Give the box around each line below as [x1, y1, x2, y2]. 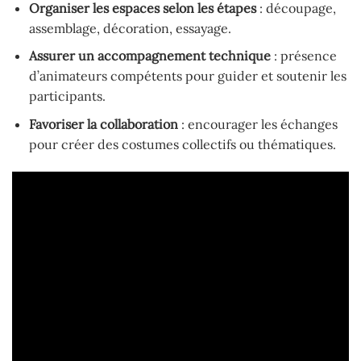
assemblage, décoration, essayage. [28, 19, 231, 36]
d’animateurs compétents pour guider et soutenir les [28, 68, 346, 85]
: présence [270, 48, 337, 64]
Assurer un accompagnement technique [28, 48, 271, 64]
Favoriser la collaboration [28, 116, 178, 132]
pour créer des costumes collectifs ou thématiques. [28, 136, 336, 152]
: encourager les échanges [177, 116, 338, 132]
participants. [28, 88, 106, 105]
